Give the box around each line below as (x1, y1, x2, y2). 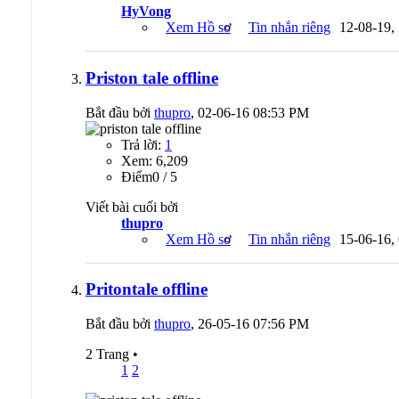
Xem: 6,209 (121, 152, 188, 168)
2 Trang (85, 346, 133, 362)
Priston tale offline (85, 68, 218, 87)
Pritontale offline (85, 280, 208, 299)
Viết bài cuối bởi (85, 199, 178, 215)
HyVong (121, 4, 171, 20)
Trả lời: (121, 136, 165, 152)
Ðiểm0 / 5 (121, 168, 177, 184)
